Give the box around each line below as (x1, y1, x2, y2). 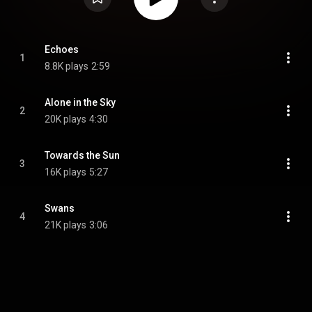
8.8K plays (45, 61, 88, 72)
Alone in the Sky (45, 97, 116, 108)
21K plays (45, 219, 86, 231)
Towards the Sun (45, 150, 120, 161)
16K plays (45, 166, 86, 178)
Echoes (45, 44, 79, 55)
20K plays (45, 114, 86, 125)
